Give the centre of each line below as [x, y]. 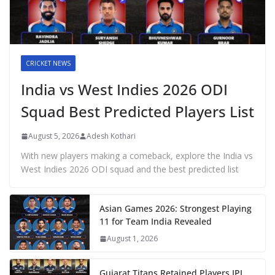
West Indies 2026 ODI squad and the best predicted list [130, 169]
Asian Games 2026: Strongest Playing [176, 209]
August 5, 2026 [54, 136]
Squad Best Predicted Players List [137, 112]
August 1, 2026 [132, 239]
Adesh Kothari [111, 136]
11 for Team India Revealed [156, 222]
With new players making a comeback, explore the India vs [137, 156]
